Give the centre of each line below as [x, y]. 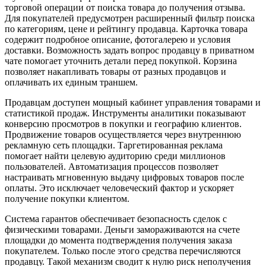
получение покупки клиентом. [67, 198]
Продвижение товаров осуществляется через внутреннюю [123, 134]
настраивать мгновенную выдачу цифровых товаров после [124, 177]
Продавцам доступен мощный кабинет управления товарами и [133, 102]
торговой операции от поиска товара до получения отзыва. [125, 7]
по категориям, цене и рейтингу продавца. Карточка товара [126, 28]
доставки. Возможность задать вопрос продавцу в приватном [129, 50]
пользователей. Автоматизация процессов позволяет [112, 166]
